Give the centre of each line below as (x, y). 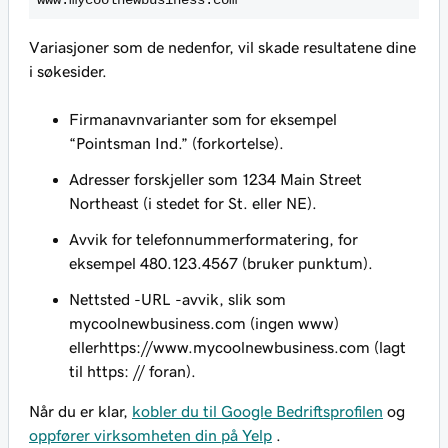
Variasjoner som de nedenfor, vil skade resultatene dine (222, 47)
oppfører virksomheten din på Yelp (150, 435)
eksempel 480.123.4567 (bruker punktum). (221, 263)
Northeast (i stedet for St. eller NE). (193, 203)
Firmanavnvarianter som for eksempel (203, 119)
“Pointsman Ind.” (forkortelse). (176, 143)
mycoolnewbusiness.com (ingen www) (204, 323)
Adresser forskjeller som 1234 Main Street (215, 179)
